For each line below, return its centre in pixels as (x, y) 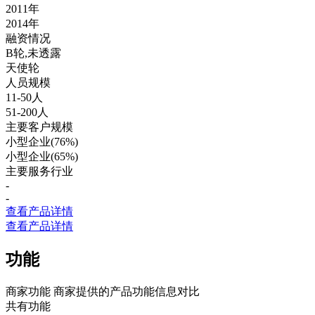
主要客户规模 (39, 127)
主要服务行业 (39, 171)
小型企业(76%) (42, 141)
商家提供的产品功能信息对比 (127, 291)
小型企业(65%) (42, 156)
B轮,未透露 (33, 53)
